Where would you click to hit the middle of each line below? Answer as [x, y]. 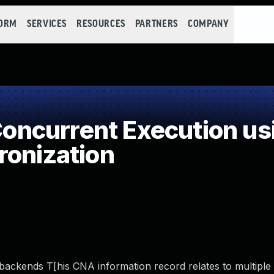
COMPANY [208, 24]
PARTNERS [156, 24]
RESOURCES [101, 24]
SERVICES [47, 24]
